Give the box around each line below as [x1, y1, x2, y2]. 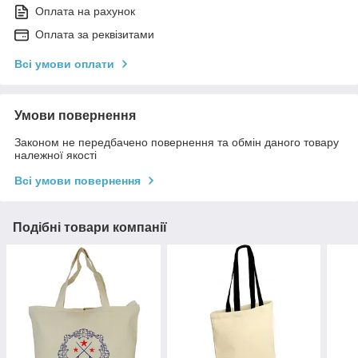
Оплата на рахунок [35, 4, 135, 18]
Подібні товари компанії [13, 220, 167, 234]
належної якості [14, 148, 97, 161]
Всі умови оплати [14, 57, 114, 70]
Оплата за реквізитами [35, 27, 154, 41]
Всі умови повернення [14, 173, 141, 187]
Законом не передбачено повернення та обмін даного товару [14, 135, 339, 149]
